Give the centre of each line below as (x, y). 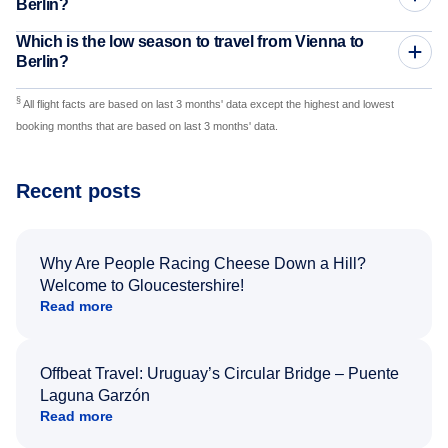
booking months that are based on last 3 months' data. (147, 125)
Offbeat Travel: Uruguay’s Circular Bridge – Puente (219, 373)
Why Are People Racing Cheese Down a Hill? (203, 263)
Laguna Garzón (95, 395)
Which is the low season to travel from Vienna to (190, 41)
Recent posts (78, 190)
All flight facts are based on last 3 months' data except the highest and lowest (207, 103)
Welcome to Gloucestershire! (142, 285)
